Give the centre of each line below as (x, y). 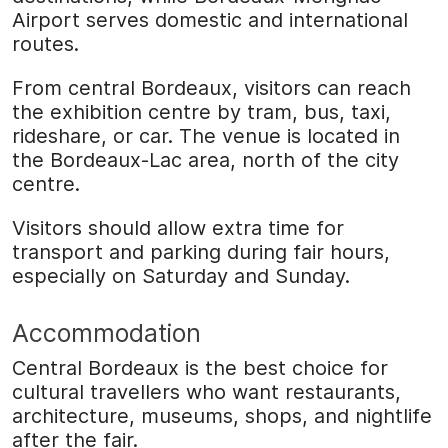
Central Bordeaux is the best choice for (200, 368)
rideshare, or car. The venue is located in (206, 136)
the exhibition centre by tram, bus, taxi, (201, 112)
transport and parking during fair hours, (201, 252)
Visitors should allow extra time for (178, 228)
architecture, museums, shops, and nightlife (222, 416)
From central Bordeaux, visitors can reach (211, 88)
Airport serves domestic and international (210, 20)
